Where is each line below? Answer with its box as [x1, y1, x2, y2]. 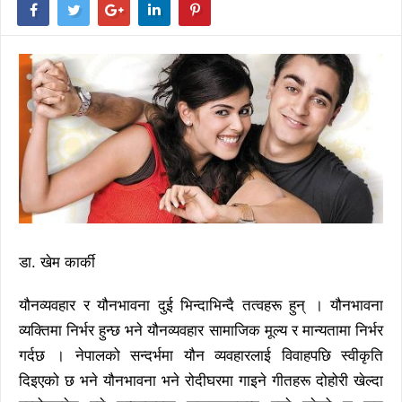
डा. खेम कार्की [19, 254, 95, 272]
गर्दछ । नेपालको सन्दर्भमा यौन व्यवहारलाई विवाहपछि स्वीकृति [19, 347, 383, 365]
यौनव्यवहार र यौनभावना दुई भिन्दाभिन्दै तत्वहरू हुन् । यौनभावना [19, 297, 383, 315]
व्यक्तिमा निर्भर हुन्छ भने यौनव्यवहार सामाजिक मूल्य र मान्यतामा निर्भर [19, 322, 383, 340]
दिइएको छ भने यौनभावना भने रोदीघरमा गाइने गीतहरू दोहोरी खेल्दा [19, 372, 383, 390]
